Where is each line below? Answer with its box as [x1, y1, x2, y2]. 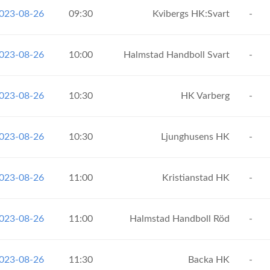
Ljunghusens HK [161, 132, 232, 142]
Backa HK [188, 255, 232, 265]
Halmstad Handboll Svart [124, 50, 232, 60]
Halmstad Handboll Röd [130, 214, 232, 224]
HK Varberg [181, 91, 232, 101]
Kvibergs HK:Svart [152, 9, 232, 19]
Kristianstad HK [162, 173, 232, 183]
